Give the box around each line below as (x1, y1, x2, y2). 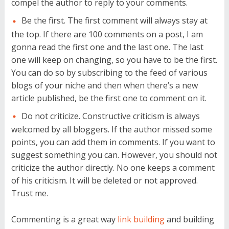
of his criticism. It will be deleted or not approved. (11, 174, 198, 186)
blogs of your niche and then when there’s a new (11, 79, 198, 91)
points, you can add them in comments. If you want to (11, 136, 215, 148)
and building (164, 213, 214, 225)
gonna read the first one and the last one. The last (11, 41, 203, 53)
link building (117, 213, 165, 225)
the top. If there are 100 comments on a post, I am (11, 28, 203, 40)
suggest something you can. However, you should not (11, 149, 217, 161)
